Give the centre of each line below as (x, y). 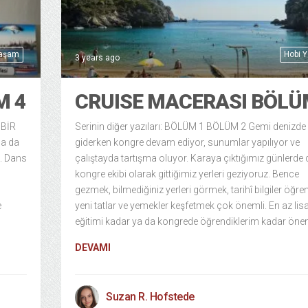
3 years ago (97, 58)
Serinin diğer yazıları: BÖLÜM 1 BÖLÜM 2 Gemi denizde (190, 127)
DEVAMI (93, 248)
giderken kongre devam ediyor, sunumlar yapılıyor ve (187, 143)
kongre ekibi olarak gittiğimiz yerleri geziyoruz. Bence (187, 174)
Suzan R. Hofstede (150, 297)
